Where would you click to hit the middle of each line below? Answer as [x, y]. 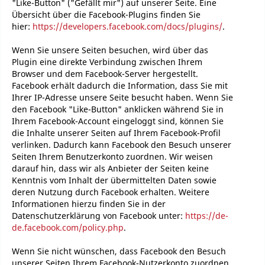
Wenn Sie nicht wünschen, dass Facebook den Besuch [119, 251]
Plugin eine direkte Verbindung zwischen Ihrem [107, 62]
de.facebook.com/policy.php [68, 227]
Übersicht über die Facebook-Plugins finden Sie [106, 14]
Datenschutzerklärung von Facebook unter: [98, 216]
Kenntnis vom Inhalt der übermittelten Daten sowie [114, 180]
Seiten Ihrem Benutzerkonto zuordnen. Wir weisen [112, 156]
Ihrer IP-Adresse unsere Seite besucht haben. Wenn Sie [122, 97]
